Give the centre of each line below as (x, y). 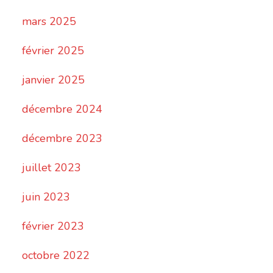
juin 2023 (46, 197)
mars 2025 (49, 22)
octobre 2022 (56, 256)
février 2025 (53, 51)
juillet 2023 (52, 168)
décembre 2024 (62, 109)
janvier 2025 (54, 80)
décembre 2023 (62, 139)
